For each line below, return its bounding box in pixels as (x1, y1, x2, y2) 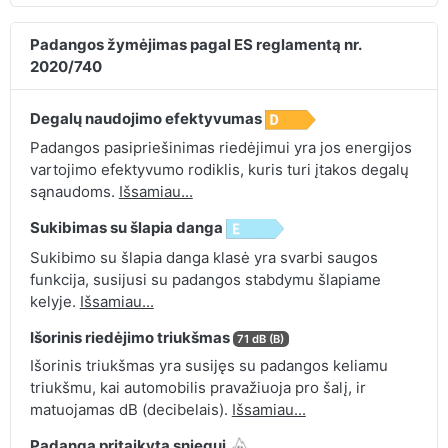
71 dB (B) (237, 331, 285, 346)
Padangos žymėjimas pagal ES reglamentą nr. (29, 34, 361, 54)
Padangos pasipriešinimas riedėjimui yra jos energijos (29, 138, 412, 158)
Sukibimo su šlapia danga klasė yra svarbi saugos (29, 247, 378, 267)
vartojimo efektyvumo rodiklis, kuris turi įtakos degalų (29, 160, 409, 180)
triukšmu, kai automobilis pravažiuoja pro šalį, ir (29, 377, 366, 397)
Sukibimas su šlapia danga (29, 218, 226, 238)
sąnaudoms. (29, 182, 119, 202)
